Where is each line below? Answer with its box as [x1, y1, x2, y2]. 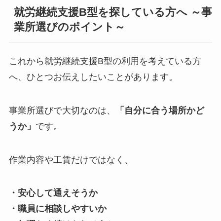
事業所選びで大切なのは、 [8, 105, 115, 115]
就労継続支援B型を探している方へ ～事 [13, 6, 212, 19]
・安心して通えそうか [8, 188, 98, 198]
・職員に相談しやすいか [8, 204, 107, 214]
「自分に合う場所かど [115, 105, 204, 115]
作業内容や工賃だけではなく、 [8, 154, 133, 165]
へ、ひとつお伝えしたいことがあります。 [8, 72, 178, 82]
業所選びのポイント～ [13, 21, 125, 34]
